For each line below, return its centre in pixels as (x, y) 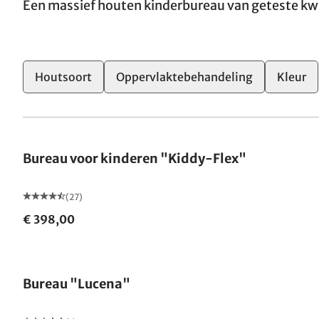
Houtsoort (63, 77)
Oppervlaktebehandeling (184, 77)
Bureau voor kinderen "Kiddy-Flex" (135, 158)
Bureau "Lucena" (77, 284)
